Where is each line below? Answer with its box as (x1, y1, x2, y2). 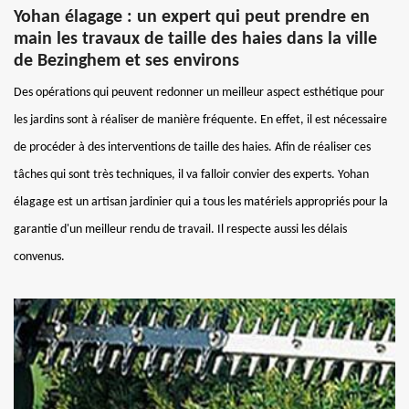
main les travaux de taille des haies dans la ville (14, 29, 377, 48)
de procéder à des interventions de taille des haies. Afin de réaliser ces (14, 140, 371, 154)
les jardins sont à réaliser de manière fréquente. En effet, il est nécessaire (14, 112, 387, 127)
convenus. (14, 249, 65, 264)
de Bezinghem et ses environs (14, 51, 239, 70)
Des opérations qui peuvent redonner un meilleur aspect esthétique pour (14, 85, 384, 100)
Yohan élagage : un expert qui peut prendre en (14, 7, 370, 26)
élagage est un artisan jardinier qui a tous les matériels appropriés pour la (14, 194, 388, 209)
